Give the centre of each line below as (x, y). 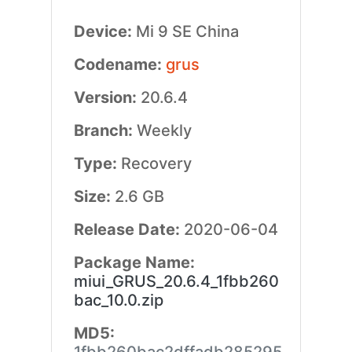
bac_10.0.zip (118, 300)
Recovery (156, 163)
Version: (107, 97)
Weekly (164, 130)
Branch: (105, 130)
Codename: (119, 64)
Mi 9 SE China (187, 31)
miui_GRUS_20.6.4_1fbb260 (176, 281)
